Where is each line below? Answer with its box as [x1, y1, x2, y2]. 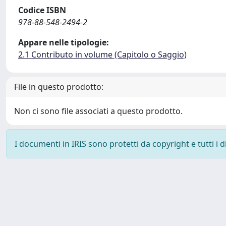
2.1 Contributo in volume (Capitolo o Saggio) [18, 49, 187, 60]
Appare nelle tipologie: [18, 37, 109, 48]
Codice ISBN [18, 5, 66, 16]
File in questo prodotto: [14, 81, 103, 92]
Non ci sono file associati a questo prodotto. [14, 105, 183, 117]
